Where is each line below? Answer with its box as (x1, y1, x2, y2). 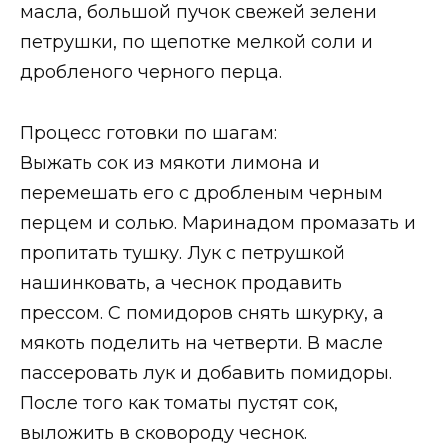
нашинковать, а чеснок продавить (20, 271, 342, 294)
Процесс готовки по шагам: (20, 121, 277, 144)
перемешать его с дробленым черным (20, 181, 383, 204)
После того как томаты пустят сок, (20, 391, 338, 414)
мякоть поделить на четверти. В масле (20, 331, 383, 354)
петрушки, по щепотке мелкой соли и (20, 31, 373, 54)
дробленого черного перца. (20, 61, 282, 84)
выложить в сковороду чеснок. (20, 421, 307, 444)
